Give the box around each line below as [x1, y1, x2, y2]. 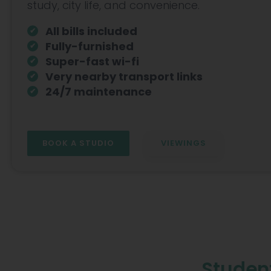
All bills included [45, 24, 137, 39]
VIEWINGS [160, 137, 206, 149]
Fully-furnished [45, 39, 134, 54]
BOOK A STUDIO [42, 137, 114, 149]
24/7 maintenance [45, 84, 152, 99]
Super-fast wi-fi [45, 54, 139, 69]
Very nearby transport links [45, 69, 203, 84]
